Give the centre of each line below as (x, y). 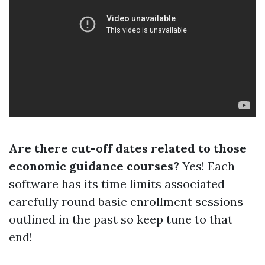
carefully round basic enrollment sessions (126, 201)
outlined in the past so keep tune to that (121, 219)
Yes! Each (207, 166)
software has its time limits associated (117, 184)
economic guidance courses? (94, 166)
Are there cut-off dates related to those (128, 148)
